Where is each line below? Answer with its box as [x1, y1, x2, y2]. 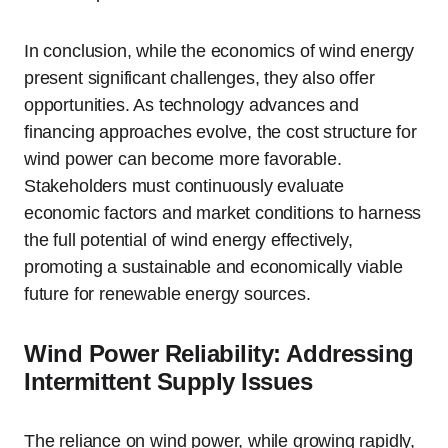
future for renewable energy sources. [24, 284, 311, 305]
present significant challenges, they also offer [24, 68, 375, 89]
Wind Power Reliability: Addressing [24, 340, 414, 368]
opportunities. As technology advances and [24, 95, 359, 116]
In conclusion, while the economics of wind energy [24, 41, 415, 62]
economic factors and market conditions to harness [24, 203, 422, 224]
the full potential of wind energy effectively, [24, 230, 353, 251]
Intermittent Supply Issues [24, 368, 313, 396]
